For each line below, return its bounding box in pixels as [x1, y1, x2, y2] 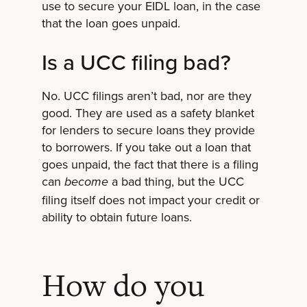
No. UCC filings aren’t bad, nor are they [41, 87, 251, 104]
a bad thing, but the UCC [108, 173, 244, 190]
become [64, 175, 108, 190]
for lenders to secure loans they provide [41, 121, 255, 138]
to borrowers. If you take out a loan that [41, 138, 251, 156]
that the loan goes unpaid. [41, 14, 180, 32]
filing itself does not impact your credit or [41, 191, 260, 208]
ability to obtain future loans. [41, 208, 192, 225]
